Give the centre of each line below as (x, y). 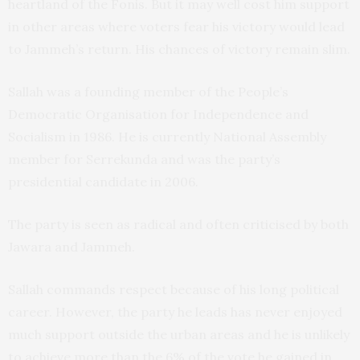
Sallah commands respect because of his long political (174, 290)
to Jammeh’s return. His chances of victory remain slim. (179, 49)
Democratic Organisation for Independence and (158, 115)
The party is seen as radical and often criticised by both (178, 225)
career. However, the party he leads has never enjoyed (175, 312)
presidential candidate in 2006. (103, 182)
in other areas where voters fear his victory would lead (176, 27)
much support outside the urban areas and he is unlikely (179, 335)
